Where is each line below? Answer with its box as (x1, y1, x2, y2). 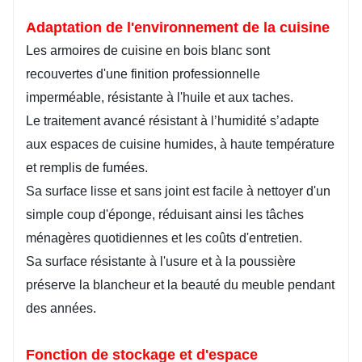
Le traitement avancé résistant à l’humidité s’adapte (26, 114, 319, 128)
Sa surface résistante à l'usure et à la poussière (26, 255, 296, 269)
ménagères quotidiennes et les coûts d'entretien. (26, 231, 302, 246)
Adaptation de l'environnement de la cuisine (26, 19, 330, 36)
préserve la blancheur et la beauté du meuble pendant (26, 278, 335, 293)
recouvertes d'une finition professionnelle (26, 67, 260, 82)
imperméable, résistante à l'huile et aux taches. (26, 90, 293, 105)
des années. (26, 301, 96, 316)
